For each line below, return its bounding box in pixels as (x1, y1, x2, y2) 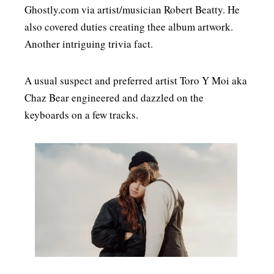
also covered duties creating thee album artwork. (24, 20, 233, 34)
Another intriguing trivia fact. (24, 37, 157, 51)
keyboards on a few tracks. (24, 108, 142, 122)
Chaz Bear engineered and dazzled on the (24, 91, 204, 105)
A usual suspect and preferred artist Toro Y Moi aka (24, 73, 247, 88)
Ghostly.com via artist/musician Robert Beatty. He (24, 2, 240, 17)
